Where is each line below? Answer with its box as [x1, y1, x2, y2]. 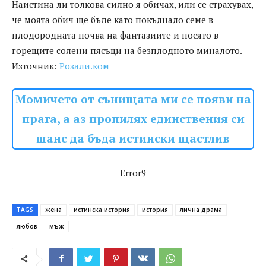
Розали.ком [59, 60, 109, 72]
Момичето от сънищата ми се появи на [15, 91, 251, 107]
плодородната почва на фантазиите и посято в [12, 29, 218, 42]
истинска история [74, 205, 130, 214]
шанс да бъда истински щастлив [36, 131, 230, 147]
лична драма [180, 205, 222, 214]
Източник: [12, 60, 59, 72]
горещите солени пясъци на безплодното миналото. [12, 45, 242, 57]
